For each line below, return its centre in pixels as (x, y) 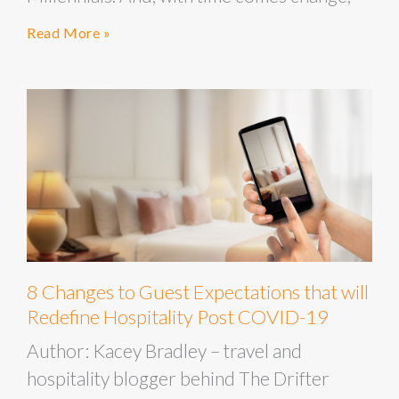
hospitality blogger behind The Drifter (178, 378)
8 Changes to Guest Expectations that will (198, 292)
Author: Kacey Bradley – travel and (164, 350)
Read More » (69, 33)
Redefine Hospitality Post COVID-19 (178, 317)
